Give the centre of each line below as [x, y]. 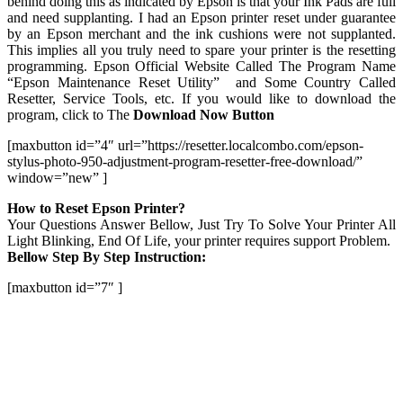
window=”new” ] [57, 178]
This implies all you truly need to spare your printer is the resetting [201, 50]
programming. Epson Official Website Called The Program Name [201, 67]
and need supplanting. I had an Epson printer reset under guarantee [201, 18]
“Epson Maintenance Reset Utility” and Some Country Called [201, 83]
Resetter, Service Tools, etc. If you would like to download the [201, 99]
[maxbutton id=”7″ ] [65, 288]
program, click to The [70, 115]
